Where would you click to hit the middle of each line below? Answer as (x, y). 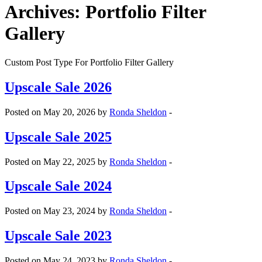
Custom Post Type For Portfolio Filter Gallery (89, 62)
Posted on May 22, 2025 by (57, 161)
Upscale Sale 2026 (58, 87)
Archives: (45, 12)
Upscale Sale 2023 (58, 236)
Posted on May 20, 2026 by (57, 112)
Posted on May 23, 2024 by (57, 211)
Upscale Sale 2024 (58, 186)
